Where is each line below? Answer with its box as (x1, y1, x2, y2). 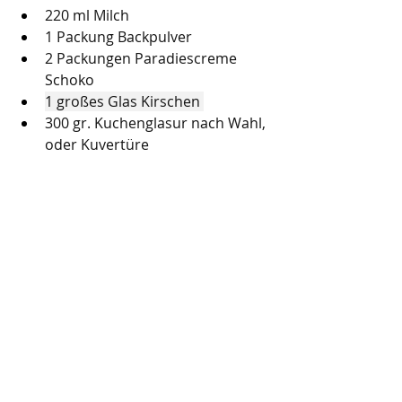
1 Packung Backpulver (45, 26, 192, 47)
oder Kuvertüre (45, 134, 149, 154)
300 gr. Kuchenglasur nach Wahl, (45, 112, 269, 133)
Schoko (45, 69, 94, 90)
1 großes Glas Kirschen (45, 91, 204, 111)
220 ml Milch (45, 4, 129, 25)
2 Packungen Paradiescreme (45, 48, 240, 68)
